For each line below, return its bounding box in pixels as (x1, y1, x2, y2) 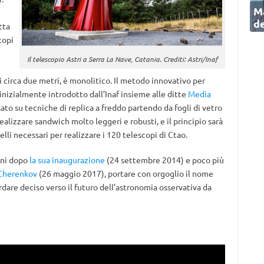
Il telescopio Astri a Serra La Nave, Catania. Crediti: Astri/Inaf (27, 54, 217, 64)
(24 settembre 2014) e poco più (104, 154, 224, 165)
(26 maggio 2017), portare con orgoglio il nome (37, 168, 213, 179)
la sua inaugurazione (29, 154, 105, 165)
